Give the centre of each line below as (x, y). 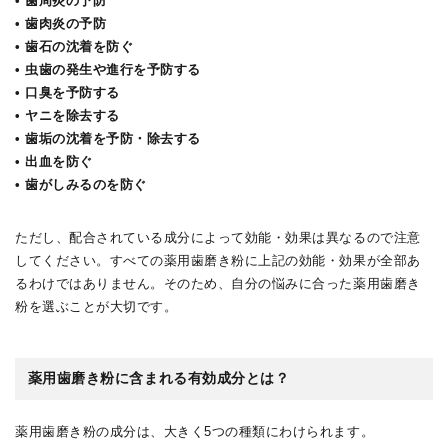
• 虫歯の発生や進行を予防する (108, 70)
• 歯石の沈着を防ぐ (74, 47)
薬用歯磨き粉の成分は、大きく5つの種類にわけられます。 (195, 432)
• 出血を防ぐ (54, 162)
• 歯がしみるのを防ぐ (81, 185)
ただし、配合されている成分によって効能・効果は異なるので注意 (218, 238)
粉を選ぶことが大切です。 (96, 307)
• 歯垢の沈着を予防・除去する (108, 139)
